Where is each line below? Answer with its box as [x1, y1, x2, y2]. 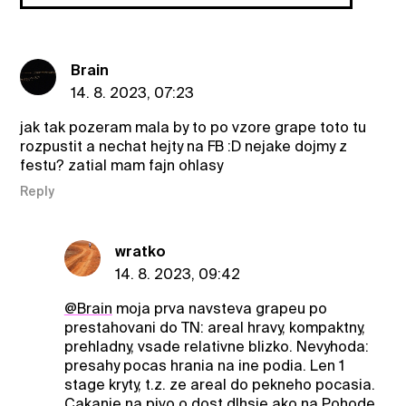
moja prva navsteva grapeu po [111, 299, 327, 317]
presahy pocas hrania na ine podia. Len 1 [63, 356, 344, 374]
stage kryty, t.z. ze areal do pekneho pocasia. [63, 375, 375, 393]
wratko [114, 242, 166, 260]
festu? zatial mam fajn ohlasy [20, 157, 224, 175]
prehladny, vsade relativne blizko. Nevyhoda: [63, 337, 369, 355]
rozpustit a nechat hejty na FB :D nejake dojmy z [20, 138, 348, 156]
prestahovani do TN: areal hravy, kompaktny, [63, 318, 365, 336]
